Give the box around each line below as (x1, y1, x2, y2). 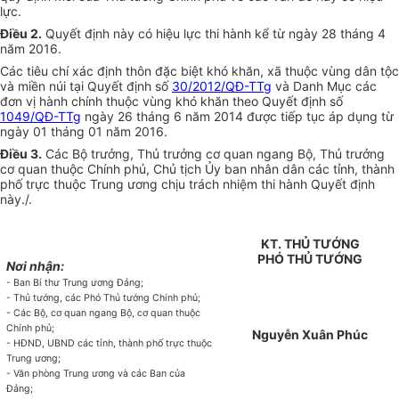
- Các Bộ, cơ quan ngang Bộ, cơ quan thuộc (6, 307, 201, 320)
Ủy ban (205, 161, 247, 177)
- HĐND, (6, 338, 48, 350)
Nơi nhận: (6, 258, 65, 274)
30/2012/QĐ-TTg (172, 78, 272, 94)
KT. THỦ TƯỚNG (260, 236, 360, 252)
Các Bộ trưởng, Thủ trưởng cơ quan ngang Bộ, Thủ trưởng (42, 146, 385, 162)
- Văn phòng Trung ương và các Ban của (6, 368, 186, 380)
